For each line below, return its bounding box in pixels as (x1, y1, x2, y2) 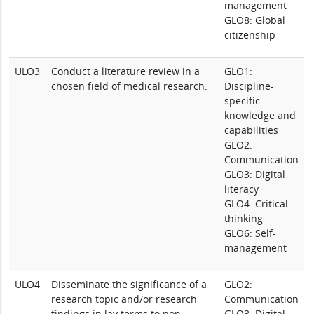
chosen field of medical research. (51, 79, 208, 93)
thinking (224, 212, 264, 225)
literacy (224, 182, 259, 196)
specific (224, 94, 261, 107)
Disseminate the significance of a (51, 278, 207, 291)
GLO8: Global (224, 13, 286, 27)
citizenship (224, 28, 276, 41)
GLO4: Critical (224, 197, 289, 210)
